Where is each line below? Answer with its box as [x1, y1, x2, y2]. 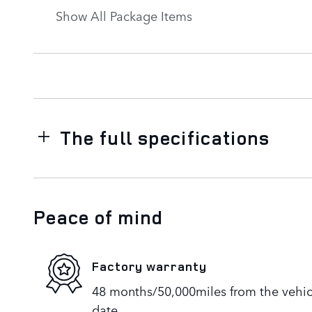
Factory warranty [92, 258, 207, 275]
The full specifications [59, 125, 270, 150]
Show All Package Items [56, 6, 192, 24]
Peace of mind [33, 204, 164, 230]
